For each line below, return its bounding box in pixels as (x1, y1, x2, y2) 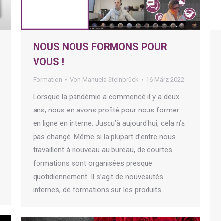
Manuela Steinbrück (82, 76, 139, 84)
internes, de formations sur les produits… (33, 185, 166, 195)
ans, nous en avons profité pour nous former (33, 106, 179, 115)
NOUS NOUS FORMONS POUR (33, 41, 167, 53)
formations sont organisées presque (33, 159, 152, 168)
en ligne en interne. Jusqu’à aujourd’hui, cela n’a (33, 119, 185, 128)
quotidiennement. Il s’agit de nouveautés (33, 172, 163, 182)
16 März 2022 (146, 76, 184, 84)
